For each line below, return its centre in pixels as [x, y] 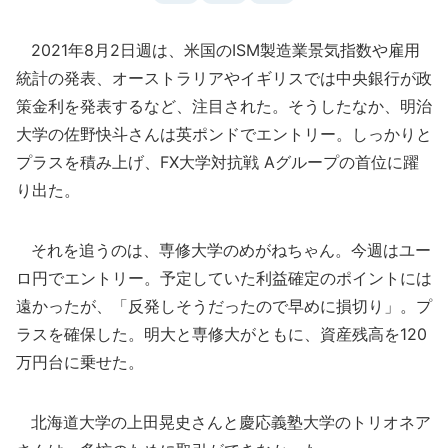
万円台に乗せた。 [80, 362]
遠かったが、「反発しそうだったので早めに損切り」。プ [224, 306]
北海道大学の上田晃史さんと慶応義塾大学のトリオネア [223, 422]
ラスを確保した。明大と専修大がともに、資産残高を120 [221, 334]
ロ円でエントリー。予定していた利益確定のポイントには [224, 278]
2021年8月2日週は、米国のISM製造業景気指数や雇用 [218, 50]
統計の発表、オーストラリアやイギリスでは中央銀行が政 [224, 78]
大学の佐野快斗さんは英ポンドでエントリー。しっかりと [224, 134]
